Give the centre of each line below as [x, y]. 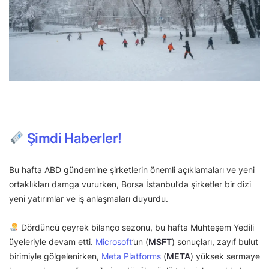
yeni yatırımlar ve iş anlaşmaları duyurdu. [90, 199]
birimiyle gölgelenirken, [55, 256]
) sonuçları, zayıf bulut [215, 242]
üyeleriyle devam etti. [52, 242]
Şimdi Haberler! [74, 138]
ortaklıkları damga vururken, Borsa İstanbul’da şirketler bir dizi [130, 184]
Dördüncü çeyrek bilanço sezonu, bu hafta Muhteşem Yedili [136, 228]
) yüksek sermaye [225, 256]
